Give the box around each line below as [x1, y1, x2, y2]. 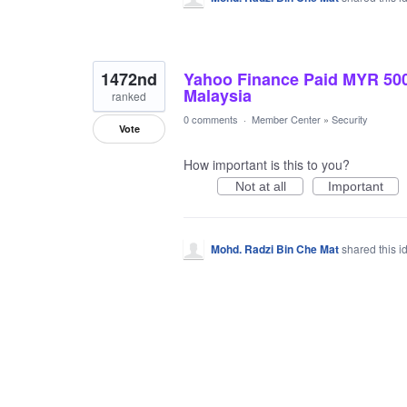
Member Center [252, 112, 321, 126]
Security [332, 112, 368, 126]
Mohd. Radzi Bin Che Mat [211, 241, 339, 257]
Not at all [234, 179, 286, 194]
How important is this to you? [184, 155, 350, 174]
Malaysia [184, 84, 252, 107]
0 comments [184, 112, 238, 126]
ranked [112, 88, 146, 104]
